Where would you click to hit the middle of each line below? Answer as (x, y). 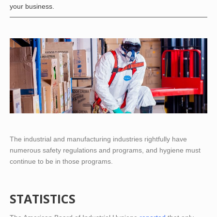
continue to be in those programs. (61, 162)
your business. (32, 6)
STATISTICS (43, 199)
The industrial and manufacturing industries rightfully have (98, 139)
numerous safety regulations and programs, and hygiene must (105, 150)
